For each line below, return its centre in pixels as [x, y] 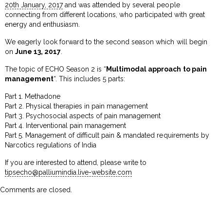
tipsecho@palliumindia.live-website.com [69, 172]
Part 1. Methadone [33, 96]
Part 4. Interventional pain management [66, 125]
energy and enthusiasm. [43, 24]
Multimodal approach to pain [156, 69]
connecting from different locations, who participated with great [105, 14]
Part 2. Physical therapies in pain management [77, 106]
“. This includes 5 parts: [90, 79]
